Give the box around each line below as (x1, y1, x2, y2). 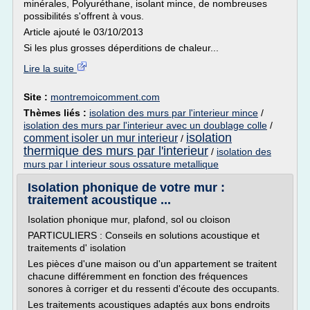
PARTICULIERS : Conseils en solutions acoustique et (28, 230, 259, 241)
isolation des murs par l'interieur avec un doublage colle (24, 120, 267, 131)
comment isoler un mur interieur (24, 132, 178, 144)
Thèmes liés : (24, 107, 89, 118)
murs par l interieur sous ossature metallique (24, 158, 219, 170)
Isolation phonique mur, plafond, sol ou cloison (28, 214, 230, 225)
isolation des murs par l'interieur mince (89, 107, 258, 118)
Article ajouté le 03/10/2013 (24, 26, 143, 37)
